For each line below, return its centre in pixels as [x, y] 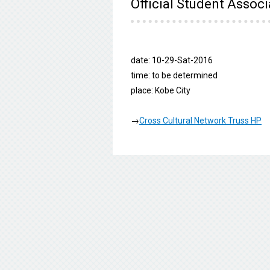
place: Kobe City [161, 90]
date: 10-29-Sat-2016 [172, 60]
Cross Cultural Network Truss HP [200, 120]
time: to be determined [174, 75]
